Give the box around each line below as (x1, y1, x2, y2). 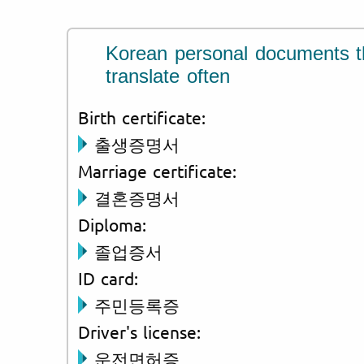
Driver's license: (78, 320, 201, 342)
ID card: (78, 266, 138, 288)
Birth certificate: (78, 106, 206, 128)
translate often (106, 64, 230, 87)
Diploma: (78, 213, 146, 235)
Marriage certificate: (78, 159, 236, 181)
